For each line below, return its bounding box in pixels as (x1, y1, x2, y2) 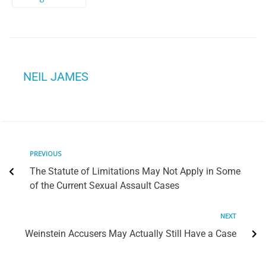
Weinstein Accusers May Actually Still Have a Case (25, 228, 236, 240)
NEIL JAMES (23, 69, 88, 84)
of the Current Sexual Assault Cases (30, 180, 179, 192)
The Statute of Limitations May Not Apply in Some (30, 166, 240, 178)
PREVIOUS (30, 149, 61, 159)
